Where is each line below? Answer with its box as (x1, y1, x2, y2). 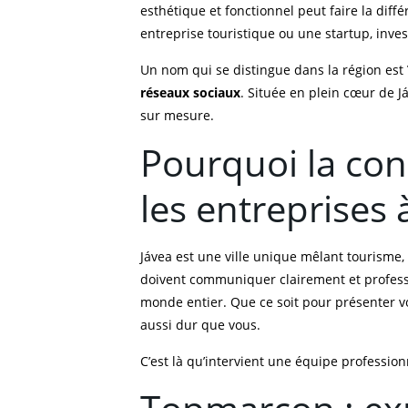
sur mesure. (140, 107, 214, 124)
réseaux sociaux (140, 84, 240, 101)
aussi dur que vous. (140, 316, 260, 333)
